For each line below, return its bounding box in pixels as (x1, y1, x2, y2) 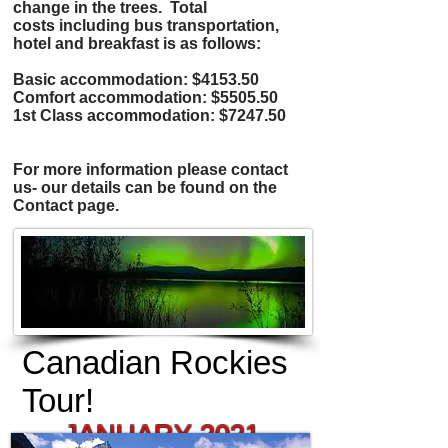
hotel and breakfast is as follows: (13, 35, 261, 52)
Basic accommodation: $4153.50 (13, 71, 259, 88)
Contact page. (13, 197, 119, 214)
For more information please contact (13, 161, 288, 178)
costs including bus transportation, (13, 17, 279, 34)
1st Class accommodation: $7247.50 (13, 107, 286, 124)
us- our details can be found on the (13, 179, 277, 196)
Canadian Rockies (22, 344, 288, 381)
